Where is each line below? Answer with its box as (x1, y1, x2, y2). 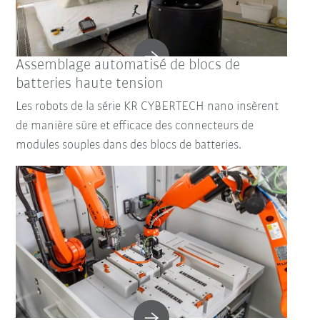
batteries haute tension (16, 75, 164, 92)
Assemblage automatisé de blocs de (16, 56, 241, 74)
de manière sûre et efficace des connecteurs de (16, 119, 254, 133)
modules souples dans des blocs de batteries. (16, 138, 242, 152)
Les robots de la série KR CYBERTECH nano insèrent (16, 99, 279, 114)
